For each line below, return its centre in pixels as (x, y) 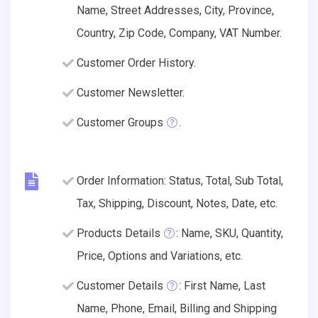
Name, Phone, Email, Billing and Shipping (177, 308)
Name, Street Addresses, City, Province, (175, 10)
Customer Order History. (136, 62)
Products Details (119, 233)
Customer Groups (120, 122)
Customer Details (120, 285)
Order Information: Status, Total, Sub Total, (180, 180)
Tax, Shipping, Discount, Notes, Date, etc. (177, 203)
